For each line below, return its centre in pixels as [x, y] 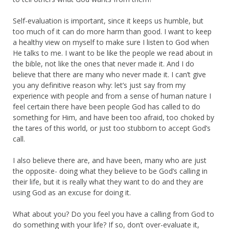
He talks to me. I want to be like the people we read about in [113, 53]
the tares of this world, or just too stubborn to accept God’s [112, 128]
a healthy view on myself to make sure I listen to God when [111, 42]
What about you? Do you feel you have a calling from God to [113, 214]
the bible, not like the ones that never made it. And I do [104, 63]
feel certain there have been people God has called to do [107, 106]
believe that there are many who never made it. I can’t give [109, 74]
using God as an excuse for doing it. [72, 192]
